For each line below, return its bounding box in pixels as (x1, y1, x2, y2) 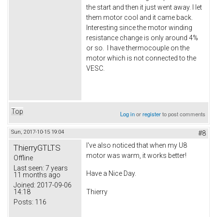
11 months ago (14, 170, 61, 179)
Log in (120, 109, 135, 118)
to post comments (161, 109, 206, 118)
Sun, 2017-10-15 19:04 (11, 128, 64, 135)
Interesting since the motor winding (86, 23, 192, 31)
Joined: (14, 181, 35, 189)
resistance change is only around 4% (86, 33, 198, 42)
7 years (44, 164, 68, 172)
